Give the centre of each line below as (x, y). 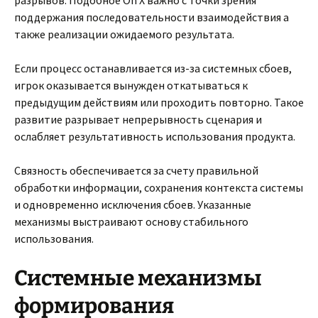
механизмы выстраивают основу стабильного (131, 221)
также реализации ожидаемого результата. (124, 34)
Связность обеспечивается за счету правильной (136, 170)
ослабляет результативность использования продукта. (155, 136)
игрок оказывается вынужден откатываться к (131, 85)
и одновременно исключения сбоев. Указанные (133, 204)
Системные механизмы (138, 278)
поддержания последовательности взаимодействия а (152, 17)
